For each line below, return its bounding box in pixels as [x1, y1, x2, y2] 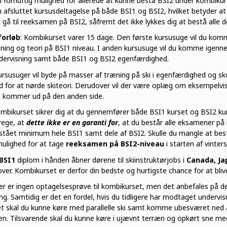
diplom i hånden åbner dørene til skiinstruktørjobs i [15, 155, 186, 165]
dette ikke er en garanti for [26, 118, 118, 127]
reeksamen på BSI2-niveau [65, 139, 164, 148]
